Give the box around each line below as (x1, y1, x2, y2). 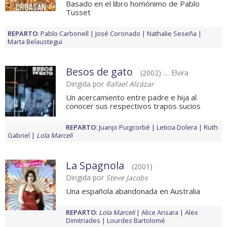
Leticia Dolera (157, 123, 197, 132)
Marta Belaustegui (8, 37, 62, 47)
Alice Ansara (141, 208, 178, 217)
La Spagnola (66, 159, 124, 173)
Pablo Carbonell (41, 29, 89, 39)
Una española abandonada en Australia (66, 186, 200, 197)
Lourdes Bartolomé (107, 216, 165, 225)
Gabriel (8, 131, 30, 140)
